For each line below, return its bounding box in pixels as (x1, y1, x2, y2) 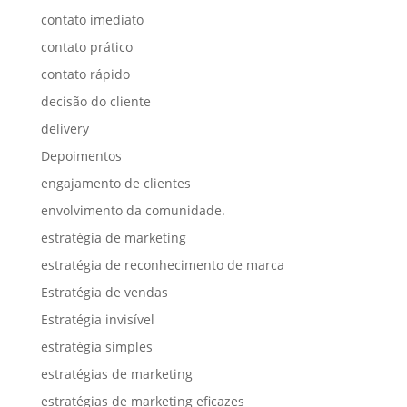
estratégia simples (40, 338, 153, 355)
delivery (40, 120, 89, 137)
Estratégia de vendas (40, 283, 168, 301)
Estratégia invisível (40, 311, 154, 328)
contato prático (40, 38, 133, 55)
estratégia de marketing (40, 229, 186, 246)
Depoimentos (40, 147, 122, 164)
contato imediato (40, 11, 144, 28)
